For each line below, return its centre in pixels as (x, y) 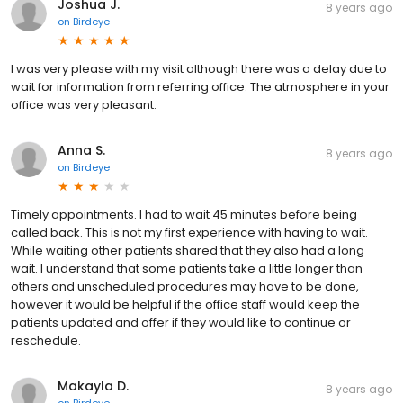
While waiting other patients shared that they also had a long (188, 250)
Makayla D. (93, 385)
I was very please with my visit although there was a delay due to (199, 68)
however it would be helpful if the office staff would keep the (185, 304)
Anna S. (81, 150)
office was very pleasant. (84, 104)
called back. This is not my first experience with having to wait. (189, 232)
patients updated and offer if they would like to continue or (181, 322)
